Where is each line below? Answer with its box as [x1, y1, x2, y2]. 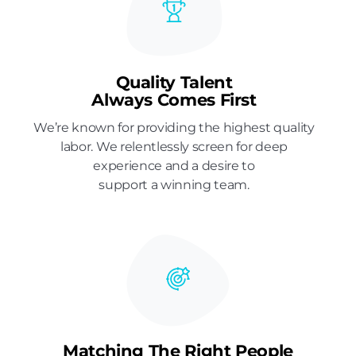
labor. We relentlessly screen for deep [60, 139, 288, 155]
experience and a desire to [93, 158, 255, 174]
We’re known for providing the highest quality [33, 120, 315, 136]
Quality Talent [115, 72, 233, 93]
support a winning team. [99, 177, 250, 193]
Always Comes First [91, 90, 257, 110]
